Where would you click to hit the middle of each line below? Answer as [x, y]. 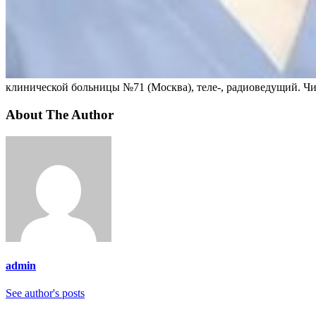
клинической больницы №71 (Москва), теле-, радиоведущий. [154, 87]
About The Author [60, 114]
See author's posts [48, 293]
